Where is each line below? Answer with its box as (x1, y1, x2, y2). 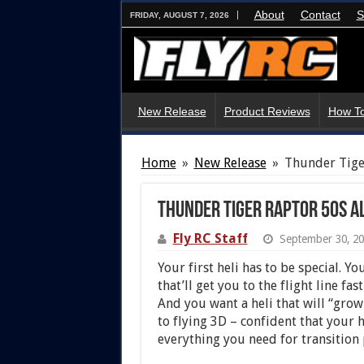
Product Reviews (223, 104, 310, 118)
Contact (300, 8, 340, 21)
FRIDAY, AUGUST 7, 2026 (129, 11, 229, 19)
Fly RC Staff (172, 230, 248, 246)
